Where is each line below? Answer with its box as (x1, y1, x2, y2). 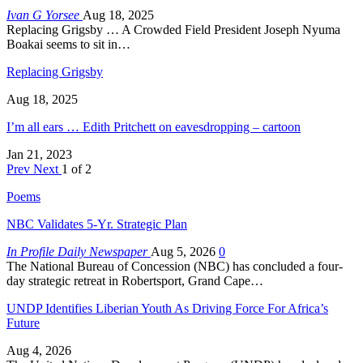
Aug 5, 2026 (151, 244, 216, 258)
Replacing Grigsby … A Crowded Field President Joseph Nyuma (6, 22, 340, 36)
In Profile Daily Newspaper (6, 244, 151, 258)
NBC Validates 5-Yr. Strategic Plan (6, 216, 187, 231)
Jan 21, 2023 (6, 147, 72, 161)
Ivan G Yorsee (6, 7, 83, 22)
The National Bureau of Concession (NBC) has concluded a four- (6, 258, 343, 273)
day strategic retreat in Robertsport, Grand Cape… (6, 273, 263, 288)
